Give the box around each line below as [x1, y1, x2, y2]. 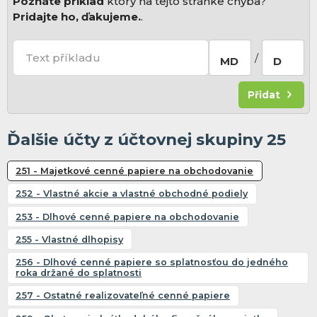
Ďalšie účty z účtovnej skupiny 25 [6, 129, 286, 150]
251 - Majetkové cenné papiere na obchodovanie [16, 165, 254, 176]
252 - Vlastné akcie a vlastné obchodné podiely [16, 188, 248, 200]
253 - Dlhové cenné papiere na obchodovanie [16, 211, 240, 222]
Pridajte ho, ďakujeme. [13, 10, 142, 24]
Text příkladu [25, 51, 101, 65]
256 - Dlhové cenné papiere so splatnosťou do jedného [16, 257, 289, 268]
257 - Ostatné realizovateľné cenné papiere [16, 290, 231, 301]
